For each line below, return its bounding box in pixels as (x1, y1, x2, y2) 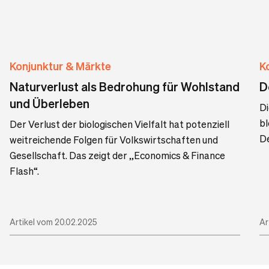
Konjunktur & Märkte (10, 59, 111, 73)
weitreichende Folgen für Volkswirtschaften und (10, 133, 218, 146)
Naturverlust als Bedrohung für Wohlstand (10, 79, 240, 94)
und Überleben (10, 95, 89, 111)
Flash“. (10, 165, 39, 177)
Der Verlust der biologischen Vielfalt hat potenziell (10, 118, 229, 130)
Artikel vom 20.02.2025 (10, 216, 97, 227)
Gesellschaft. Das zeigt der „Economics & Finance (10, 149, 225, 162)
